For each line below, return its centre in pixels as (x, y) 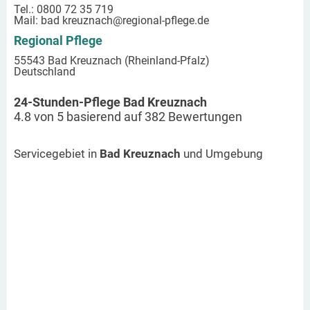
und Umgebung (222, 153)
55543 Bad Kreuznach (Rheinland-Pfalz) (112, 60)
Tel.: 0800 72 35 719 (64, 9)
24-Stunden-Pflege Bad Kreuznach (110, 102)
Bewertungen (204, 116)
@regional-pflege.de (161, 20)
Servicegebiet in (57, 153)
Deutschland (45, 71)
